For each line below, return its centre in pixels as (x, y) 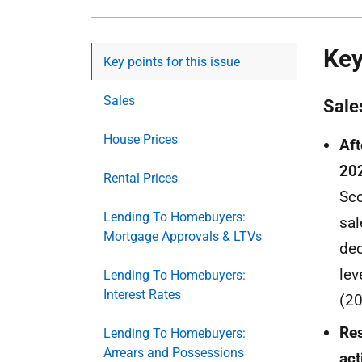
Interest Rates (142, 295)
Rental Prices (141, 178)
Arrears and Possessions (174, 353)
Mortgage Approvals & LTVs (183, 236)
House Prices (141, 139)
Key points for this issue (172, 62)
